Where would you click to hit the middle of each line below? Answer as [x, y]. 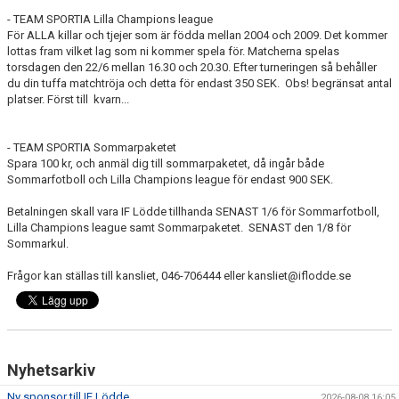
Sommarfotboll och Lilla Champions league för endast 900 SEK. [171, 179]
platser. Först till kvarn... [69, 99]
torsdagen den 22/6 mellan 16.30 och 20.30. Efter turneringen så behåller [192, 67]
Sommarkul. [39, 244]
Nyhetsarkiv [51, 370]
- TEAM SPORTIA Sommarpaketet [93, 147]
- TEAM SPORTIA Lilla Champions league [111, 19]
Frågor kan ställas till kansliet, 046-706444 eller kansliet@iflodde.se [180, 276]
